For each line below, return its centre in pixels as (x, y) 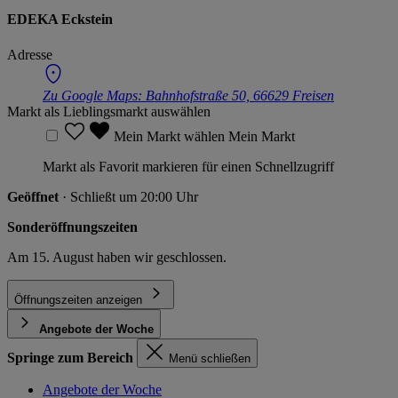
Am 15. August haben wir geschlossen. (117, 257)
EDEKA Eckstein (60, 20)
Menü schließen (210, 358)
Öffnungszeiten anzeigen (78, 299)
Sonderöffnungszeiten (72, 227)
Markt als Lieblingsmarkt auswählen (109, 111)
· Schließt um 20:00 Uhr (130, 196)
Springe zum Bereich (70, 357)
